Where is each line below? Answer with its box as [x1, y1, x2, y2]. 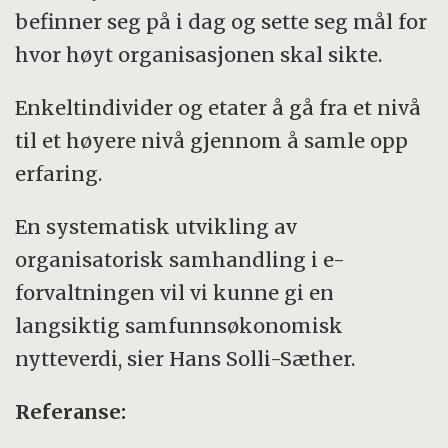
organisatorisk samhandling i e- [15, 247, 346, 273]
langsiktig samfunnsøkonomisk [15, 313, 344, 339]
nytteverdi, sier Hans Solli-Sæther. [15, 346, 356, 372]
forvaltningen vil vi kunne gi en [15, 280, 335, 306]
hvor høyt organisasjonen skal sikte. [15, 42, 383, 68]
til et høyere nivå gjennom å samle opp [15, 128, 409, 154]
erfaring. [15, 161, 103, 187]
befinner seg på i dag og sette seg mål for [15, 9, 428, 35]
